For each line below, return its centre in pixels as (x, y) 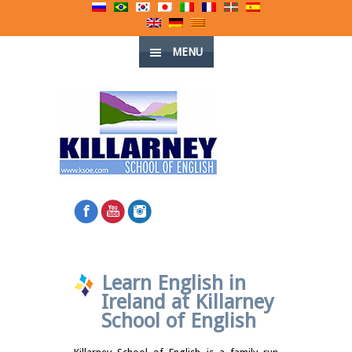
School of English (179, 321)
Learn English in (174, 283)
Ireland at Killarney (188, 302)
